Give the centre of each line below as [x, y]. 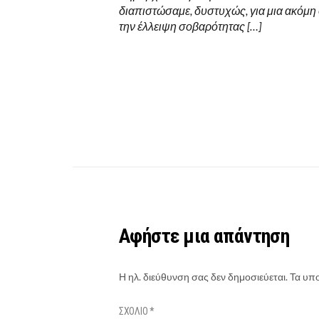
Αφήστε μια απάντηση [204, 236]
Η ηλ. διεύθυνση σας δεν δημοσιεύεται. [203, 277]
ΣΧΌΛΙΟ [134, 312]
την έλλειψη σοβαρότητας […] [190, 26]
